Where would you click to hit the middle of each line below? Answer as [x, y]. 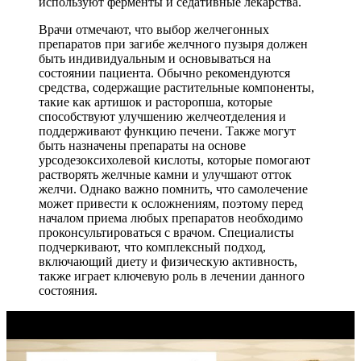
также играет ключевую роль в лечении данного [172, 276]
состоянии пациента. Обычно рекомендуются [164, 73]
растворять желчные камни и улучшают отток [165, 174]
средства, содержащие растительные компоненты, [176, 87]
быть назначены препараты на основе [142, 145]
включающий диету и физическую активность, [168, 261]
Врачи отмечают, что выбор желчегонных [154, 29]
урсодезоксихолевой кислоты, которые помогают [174, 160]
